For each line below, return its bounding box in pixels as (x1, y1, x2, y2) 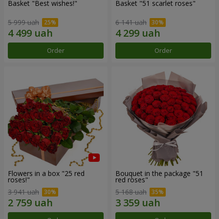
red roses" (115, 175, 148, 184)
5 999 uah (8, 17, 39, 27)
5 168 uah (115, 187, 147, 197)
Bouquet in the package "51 (115, 168, 203, 178)
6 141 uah (115, 17, 147, 27)
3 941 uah (8, 187, 39, 197)
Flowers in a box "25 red (8, 168, 85, 178)
